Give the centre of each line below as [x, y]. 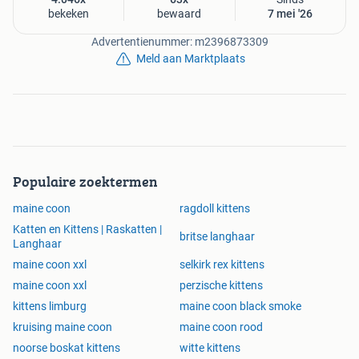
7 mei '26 [290, 13]
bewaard [179, 13]
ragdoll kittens [215, 208]
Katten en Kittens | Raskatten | [87, 229]
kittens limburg [50, 306]
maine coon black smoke [240, 306]
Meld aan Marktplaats [191, 58]
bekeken [69, 13]
